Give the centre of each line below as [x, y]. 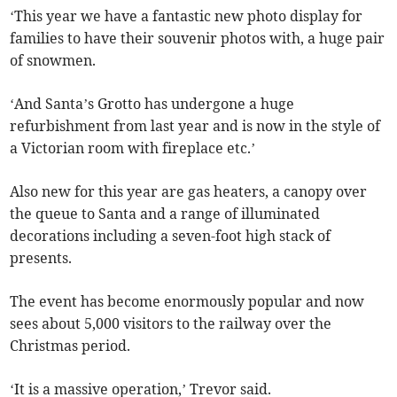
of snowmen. [53, 61]
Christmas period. [70, 346]
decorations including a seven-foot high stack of [171, 236]
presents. [41, 258]
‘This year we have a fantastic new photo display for [187, 16]
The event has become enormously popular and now [187, 302]
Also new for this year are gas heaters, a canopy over [189, 192]
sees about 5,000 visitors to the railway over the [171, 324]
